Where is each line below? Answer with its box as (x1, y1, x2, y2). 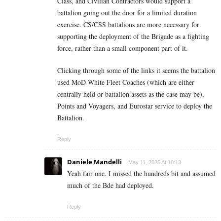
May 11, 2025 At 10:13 (128, 159, 181, 165)
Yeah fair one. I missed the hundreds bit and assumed (67, 168, 216, 178)
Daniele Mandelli (67, 157, 122, 166)
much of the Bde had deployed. (67, 180, 154, 190)
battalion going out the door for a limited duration (57, 7, 197, 17)
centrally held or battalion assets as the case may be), (57, 89, 204, 99)
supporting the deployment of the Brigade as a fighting (57, 31, 209, 41)
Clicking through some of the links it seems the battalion (57, 65, 215, 75)
